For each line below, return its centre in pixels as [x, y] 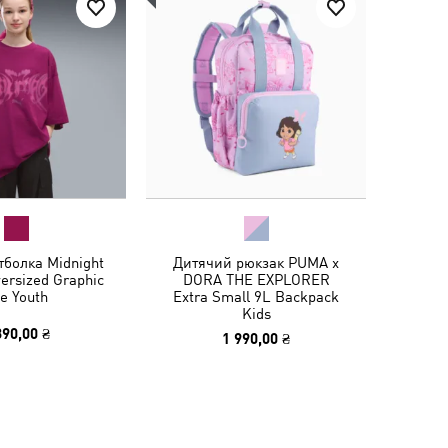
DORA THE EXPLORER [256, 279]
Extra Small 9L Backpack [256, 296]
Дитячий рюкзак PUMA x [256, 262]
